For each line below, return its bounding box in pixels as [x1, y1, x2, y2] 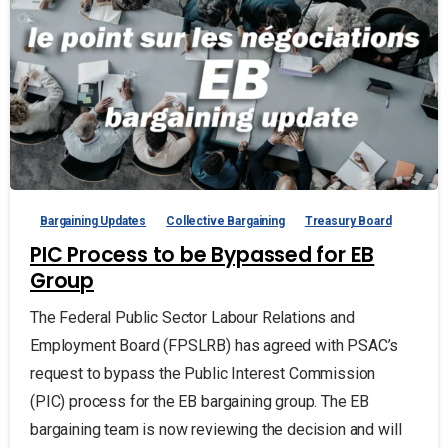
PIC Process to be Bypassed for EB [30, 241, 375, 270]
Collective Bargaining [166, 214, 285, 229]
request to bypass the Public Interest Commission [30, 364, 376, 384]
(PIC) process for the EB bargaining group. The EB [30, 392, 370, 412]
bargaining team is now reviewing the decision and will [30, 420, 402, 440]
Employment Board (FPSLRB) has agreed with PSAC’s [30, 336, 399, 356]
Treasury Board [304, 214, 392, 229]
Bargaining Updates [40, 214, 147, 229]
